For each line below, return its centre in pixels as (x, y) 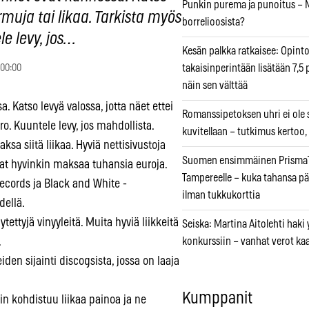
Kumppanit (217, 299)
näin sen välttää (215, 86)
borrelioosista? (213, 22)
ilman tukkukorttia (221, 196)
